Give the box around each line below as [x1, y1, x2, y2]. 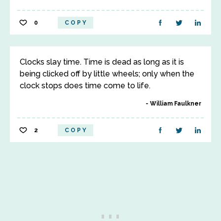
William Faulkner [150, 100, 201, 107]
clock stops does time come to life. [20, 81, 150, 90]
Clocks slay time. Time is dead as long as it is [20, 57, 184, 67]
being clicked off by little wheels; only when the [20, 69, 194, 78]
